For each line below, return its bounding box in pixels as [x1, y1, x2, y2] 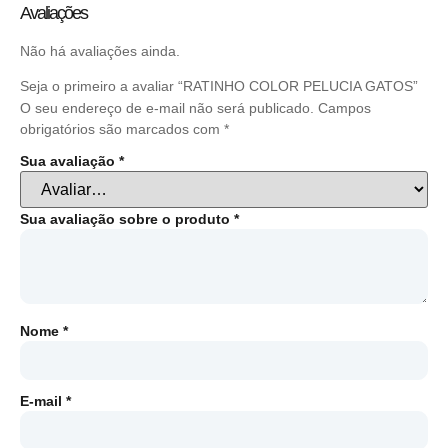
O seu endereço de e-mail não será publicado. [20, 100, 314, 117]
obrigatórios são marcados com [20, 121, 224, 138]
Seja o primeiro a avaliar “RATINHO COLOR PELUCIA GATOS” [20, 78, 418, 95]
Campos [318, 100, 371, 117]
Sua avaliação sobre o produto [20, 211, 234, 228]
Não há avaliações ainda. [20, 42, 180, 59]
